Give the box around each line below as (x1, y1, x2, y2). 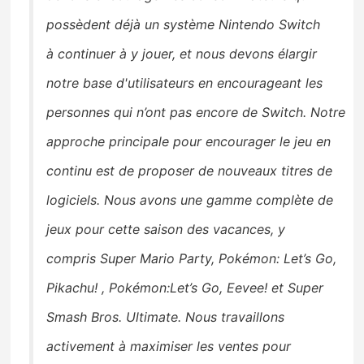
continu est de (46, 162, 139, 180)
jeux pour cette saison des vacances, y (46, 221, 286, 238)
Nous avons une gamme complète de (104, 192, 334, 209)
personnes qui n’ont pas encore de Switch (46, 104, 304, 121)
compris (46, 250, 101, 267)
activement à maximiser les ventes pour (46, 338, 292, 355)
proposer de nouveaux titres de (138, 162, 333, 180)
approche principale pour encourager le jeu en (46, 133, 331, 150)
